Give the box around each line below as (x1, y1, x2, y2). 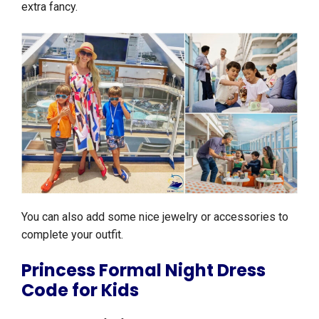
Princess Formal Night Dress (21, 258, 266, 282)
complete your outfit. (21, 227, 123, 241)
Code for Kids (21, 278, 139, 302)
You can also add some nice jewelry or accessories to (21, 209, 288, 224)
